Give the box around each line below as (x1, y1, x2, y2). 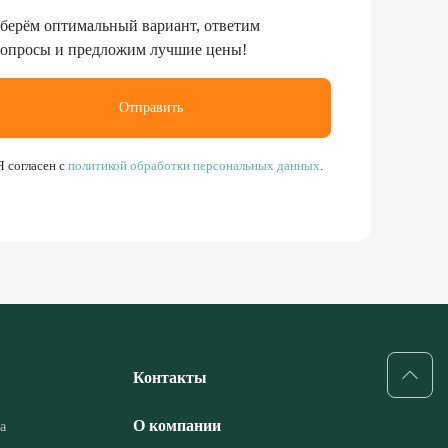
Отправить (119, 97, 184, 113)
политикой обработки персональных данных (64, 155, 320, 171)
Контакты (133, 366, 207, 384)
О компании (133, 414, 221, 432)
